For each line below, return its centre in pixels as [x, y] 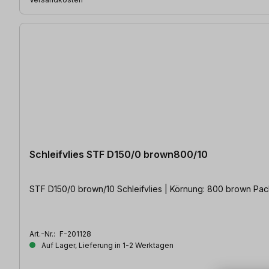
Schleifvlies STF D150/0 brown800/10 [119, 154]
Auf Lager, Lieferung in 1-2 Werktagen [107, 245]
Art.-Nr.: [43, 234]
